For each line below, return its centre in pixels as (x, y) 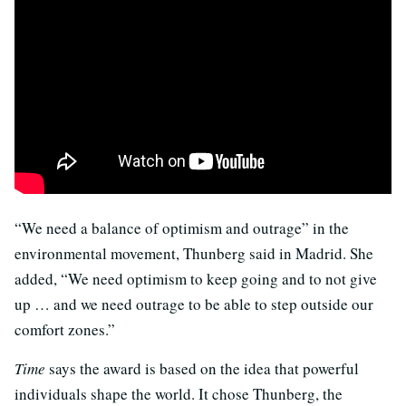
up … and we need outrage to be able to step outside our (194, 304)
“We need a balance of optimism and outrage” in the (182, 227)
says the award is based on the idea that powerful (204, 368)
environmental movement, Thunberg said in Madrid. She (194, 253)
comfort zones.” (65, 329)
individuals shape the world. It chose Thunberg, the (179, 393)
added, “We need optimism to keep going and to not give (196, 278)
